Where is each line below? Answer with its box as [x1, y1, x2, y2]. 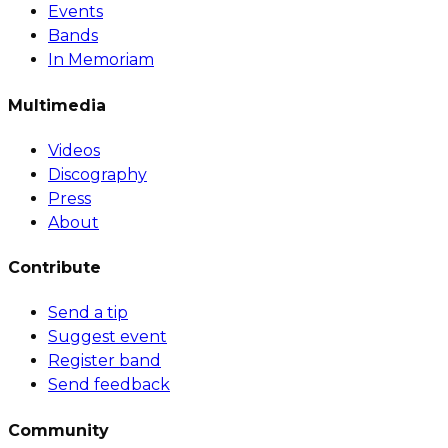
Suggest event [48, 327, 167, 347]
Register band [48, 351, 161, 371]
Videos [48, 140, 100, 160]
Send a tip [48, 303, 128, 323]
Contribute [8, 258, 101, 278]
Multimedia [8, 95, 106, 115]
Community [8, 420, 109, 440]
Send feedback [48, 375, 170, 395]
